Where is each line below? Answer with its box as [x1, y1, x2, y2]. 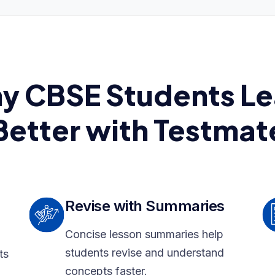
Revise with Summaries [65, 197, 225, 215]
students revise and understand [65, 246, 224, 260]
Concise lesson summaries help [65, 228, 223, 241]
